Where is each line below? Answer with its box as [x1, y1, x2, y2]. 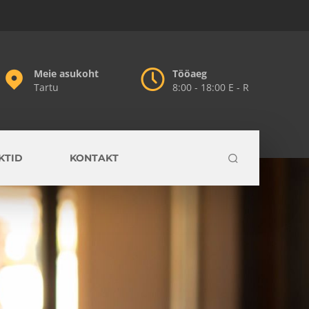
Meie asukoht [34, 67, 99, 80]
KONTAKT [69, 152, 119, 164]
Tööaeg [172, 67, 207, 80]
